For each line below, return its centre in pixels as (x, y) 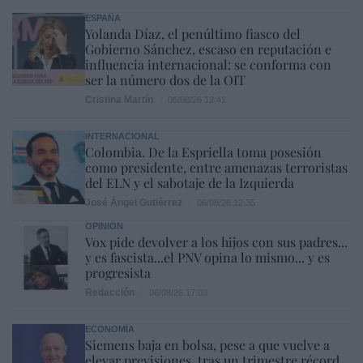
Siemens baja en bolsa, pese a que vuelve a (207, 344)
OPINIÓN (104, 226)
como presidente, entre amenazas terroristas (216, 167)
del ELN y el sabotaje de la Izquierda (190, 182)
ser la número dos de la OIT (165, 79)
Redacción (110, 292)
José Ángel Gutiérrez (134, 202)
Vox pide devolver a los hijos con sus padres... (216, 241)
